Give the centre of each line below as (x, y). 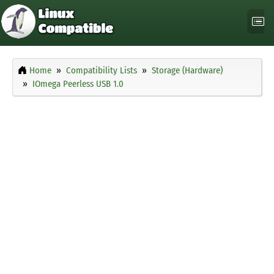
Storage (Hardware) (187, 71)
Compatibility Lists (102, 71)
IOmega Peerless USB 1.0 (78, 84)
